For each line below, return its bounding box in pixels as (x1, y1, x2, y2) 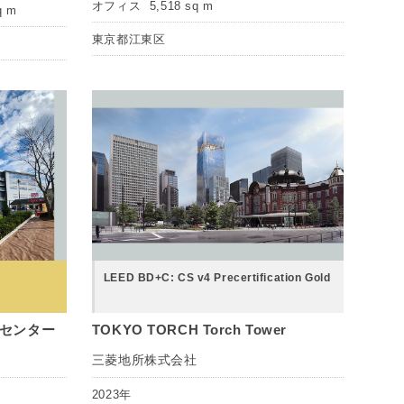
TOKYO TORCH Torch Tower (91, 321, 287, 337)
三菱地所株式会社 (91, 352, 197, 367)
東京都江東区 (91, 32, 166, 47)
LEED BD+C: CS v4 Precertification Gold (103, 271, 331, 284)
